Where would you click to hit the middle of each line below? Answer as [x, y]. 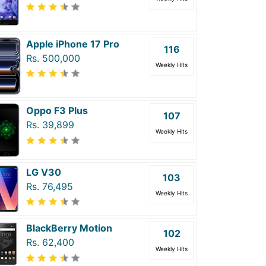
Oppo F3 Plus [57, 111]
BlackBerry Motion [69, 228]
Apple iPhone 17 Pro [73, 44]
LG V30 [44, 172]
